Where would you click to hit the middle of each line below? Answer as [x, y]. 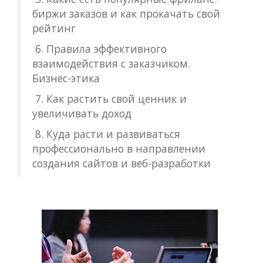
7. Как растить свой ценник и [109, 99]
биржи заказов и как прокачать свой [126, 14]
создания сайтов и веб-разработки [122, 163]
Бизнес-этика [66, 78]
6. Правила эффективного [100, 49]
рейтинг [54, 28]
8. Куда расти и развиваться [106, 134]
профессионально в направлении [119, 149]
